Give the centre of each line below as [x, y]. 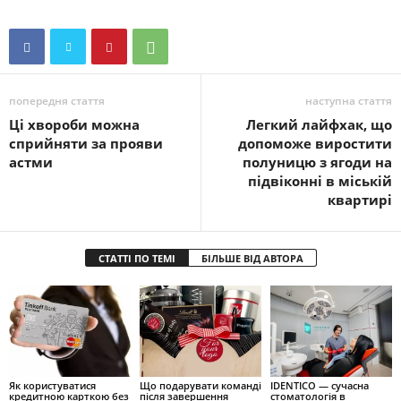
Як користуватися [52, 386]
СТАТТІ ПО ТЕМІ [137, 259]
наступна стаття [349, 101]
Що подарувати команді [200, 386]
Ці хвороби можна [74, 125]
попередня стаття [57, 101]
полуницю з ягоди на [317, 162]
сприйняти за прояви [86, 144]
